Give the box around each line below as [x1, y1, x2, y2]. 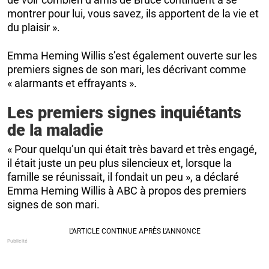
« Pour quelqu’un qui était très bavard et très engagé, [7, 143, 257, 156]
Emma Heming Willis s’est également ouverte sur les [7, 49, 257, 62]
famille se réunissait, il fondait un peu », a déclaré [7, 171, 239, 184]
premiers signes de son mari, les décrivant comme [7, 63, 246, 76]
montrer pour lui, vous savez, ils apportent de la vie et [7, 7, 259, 20]
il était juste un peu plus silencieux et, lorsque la [7, 157, 232, 170]
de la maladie [7, 121, 103, 141]
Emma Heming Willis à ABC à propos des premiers [7, 184, 246, 198]
